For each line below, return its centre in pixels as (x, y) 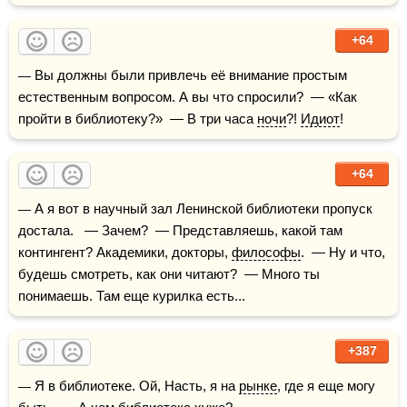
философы (266, 252)
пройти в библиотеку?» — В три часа (138, 119)
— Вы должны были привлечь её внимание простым (25, 75)
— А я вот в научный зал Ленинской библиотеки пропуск (25, 209)
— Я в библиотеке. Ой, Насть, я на (135, 386)
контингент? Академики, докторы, (125, 252)
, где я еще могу (326, 386)
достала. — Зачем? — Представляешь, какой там (180, 230)
